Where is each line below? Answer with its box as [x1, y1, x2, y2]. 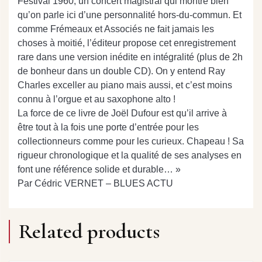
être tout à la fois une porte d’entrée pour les [18, 122, 199, 132]
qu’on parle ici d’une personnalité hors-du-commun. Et [18, 10, 242, 20]
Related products [19, 219, 160, 244]
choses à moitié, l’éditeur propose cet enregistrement [18, 38, 236, 48]
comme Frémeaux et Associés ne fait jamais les [18, 24, 214, 34]
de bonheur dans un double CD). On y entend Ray [18, 66, 225, 76]
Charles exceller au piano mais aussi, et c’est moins [18, 80, 232, 90]
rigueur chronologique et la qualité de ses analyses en [18, 150, 242, 160]
